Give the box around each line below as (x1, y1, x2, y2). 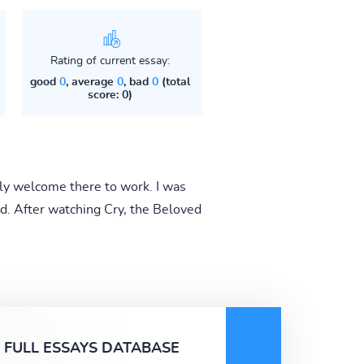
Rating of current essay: (50, 54, 170, 67)
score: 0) (87, 89, 132, 101)
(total (158, 76, 190, 88)
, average (65, 76, 117, 88)
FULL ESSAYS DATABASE (4, 340, 180, 356)
